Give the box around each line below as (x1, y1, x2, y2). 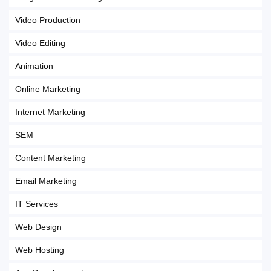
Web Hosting (15, 245, 64, 255)
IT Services (15, 199, 58, 209)
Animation (15, 61, 53, 71)
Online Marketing (15, 84, 80, 94)
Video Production (15, 15, 80, 25)
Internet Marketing (15, 107, 85, 117)
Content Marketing (15, 153, 86, 163)
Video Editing (15, 38, 65, 48)
